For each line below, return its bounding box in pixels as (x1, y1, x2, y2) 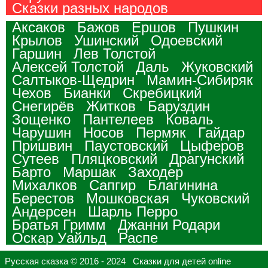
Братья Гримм (12, 216, 106, 233)
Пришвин (12, 137, 72, 154)
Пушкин (188, 19, 239, 35)
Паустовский (84, 137, 168, 154)
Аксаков (12, 19, 65, 35)
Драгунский (169, 150, 244, 167)
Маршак (63, 163, 116, 180)
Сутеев (12, 150, 59, 167)
